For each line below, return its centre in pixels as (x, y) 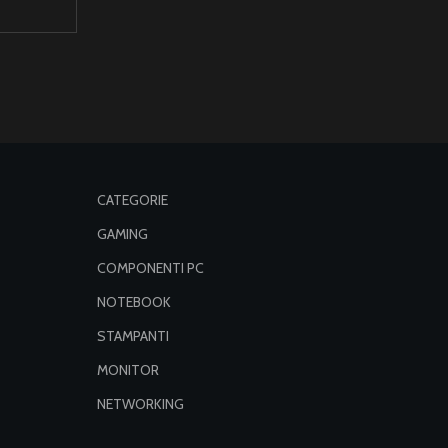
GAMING (122, 233)
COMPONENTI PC (150, 267)
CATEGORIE (132, 199)
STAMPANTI (132, 335)
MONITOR (127, 369)
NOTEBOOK (133, 301)
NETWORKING (140, 403)
